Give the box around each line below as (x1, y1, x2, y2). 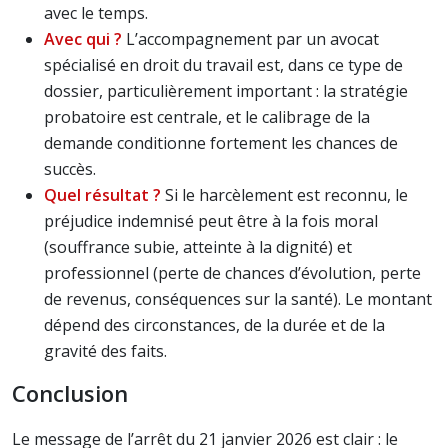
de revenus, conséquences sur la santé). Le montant (44, 288, 432, 310)
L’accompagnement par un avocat (122, 28, 379, 50)
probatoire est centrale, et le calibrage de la (44, 106, 370, 128)
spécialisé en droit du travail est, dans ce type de (44, 54, 403, 76)
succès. (44, 158, 96, 180)
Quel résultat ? (44, 184, 161, 206)
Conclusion (12, 378, 128, 408)
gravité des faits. (44, 340, 167, 362)
